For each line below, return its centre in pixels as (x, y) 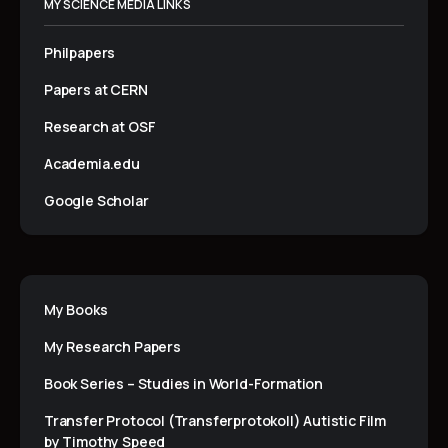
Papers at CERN (96, 90)
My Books (76, 310)
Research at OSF (100, 127)
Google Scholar (96, 201)
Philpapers (80, 53)
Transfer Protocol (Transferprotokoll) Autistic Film (215, 421)
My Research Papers (112, 347)
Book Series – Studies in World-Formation (183, 384)
